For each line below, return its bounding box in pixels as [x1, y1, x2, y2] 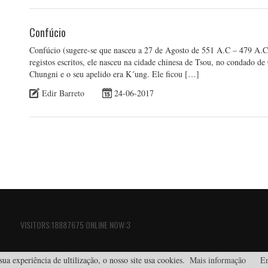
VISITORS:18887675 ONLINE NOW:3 [20, 218, 130, 232]
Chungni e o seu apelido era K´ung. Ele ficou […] [29, 68, 199, 80]
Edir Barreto [42, 87, 84, 99]
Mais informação [190, 254, 246, 266]
